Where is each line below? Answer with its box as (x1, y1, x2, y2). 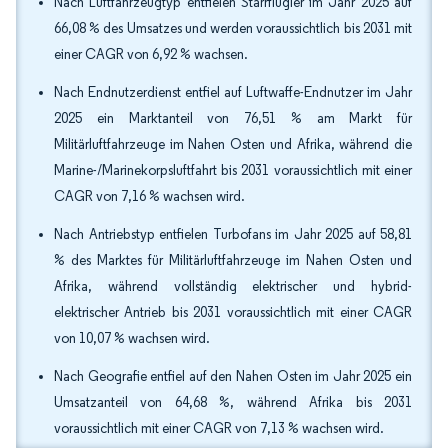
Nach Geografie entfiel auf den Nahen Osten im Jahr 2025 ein (54, 368, 412, 385)
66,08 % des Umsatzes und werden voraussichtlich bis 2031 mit (54, 20, 412, 37)
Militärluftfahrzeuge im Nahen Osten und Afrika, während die (54, 136, 412, 153)
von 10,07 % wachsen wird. (54, 330, 210, 347)
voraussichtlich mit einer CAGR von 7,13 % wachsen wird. (54, 420, 384, 437)
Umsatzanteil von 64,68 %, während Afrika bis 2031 (54, 394, 412, 411)
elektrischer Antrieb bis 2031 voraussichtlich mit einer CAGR (54, 304, 412, 321)
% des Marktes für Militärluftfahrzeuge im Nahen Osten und (54, 252, 412, 269)
